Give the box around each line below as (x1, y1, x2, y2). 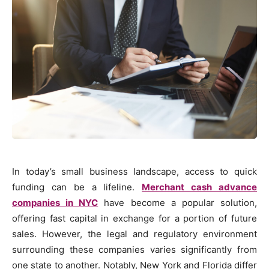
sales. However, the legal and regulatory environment (12, 228, 257, 240)
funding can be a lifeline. (12, 181, 142, 193)
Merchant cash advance (142, 181, 258, 193)
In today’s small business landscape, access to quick (12, 166, 257, 178)
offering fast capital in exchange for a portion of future (12, 213, 257, 225)
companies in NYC (12, 197, 98, 209)
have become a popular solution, (98, 197, 258, 209)
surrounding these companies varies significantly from (12, 244, 257, 256)
